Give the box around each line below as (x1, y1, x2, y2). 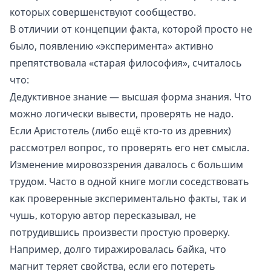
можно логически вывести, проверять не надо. (10, 106, 233, 120)
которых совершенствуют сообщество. (10, 5, 196, 19)
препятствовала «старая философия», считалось (10, 56, 242, 70)
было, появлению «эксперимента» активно (10, 39, 214, 53)
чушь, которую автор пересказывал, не (10, 208, 196, 222)
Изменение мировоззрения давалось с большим (10, 157, 243, 171)
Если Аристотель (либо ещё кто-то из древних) (10, 123, 231, 137)
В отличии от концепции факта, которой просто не (10, 22, 252, 36)
